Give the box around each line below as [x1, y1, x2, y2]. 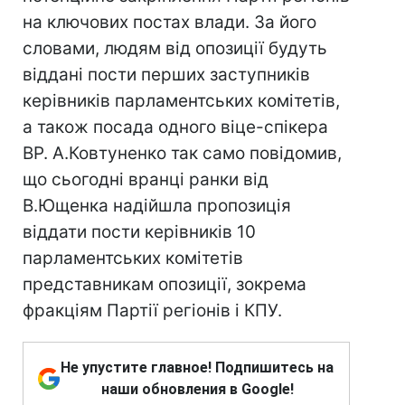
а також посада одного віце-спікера [23, 117, 328, 137]
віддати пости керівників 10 [23, 221, 256, 242]
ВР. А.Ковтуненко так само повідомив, [23, 143, 342, 164]
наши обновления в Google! [100, 381, 294, 398]
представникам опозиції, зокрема [23, 274, 306, 295]
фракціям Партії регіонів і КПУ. [23, 300, 282, 321]
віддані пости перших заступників [23, 64, 310, 85]
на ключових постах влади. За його [23, 12, 316, 33]
